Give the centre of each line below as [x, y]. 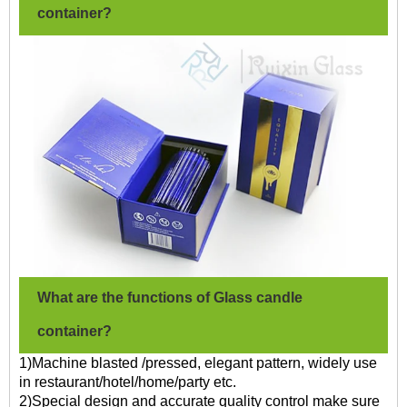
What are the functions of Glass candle [170, 297]
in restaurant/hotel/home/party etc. [128, 382]
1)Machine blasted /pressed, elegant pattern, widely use [198, 362]
